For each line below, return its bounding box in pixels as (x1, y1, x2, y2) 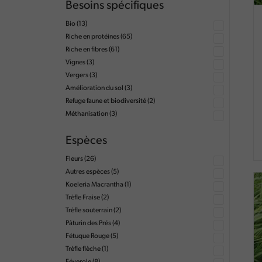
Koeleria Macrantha (65, 181, 123, 188)
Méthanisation (65, 111, 108, 118)
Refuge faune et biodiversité (65, 98, 146, 105)
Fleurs (65, 156, 83, 163)
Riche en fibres (65, 46, 108, 53)
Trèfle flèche (65, 246, 101, 253)
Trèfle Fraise (65, 194, 100, 201)
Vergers (65, 72, 88, 79)
